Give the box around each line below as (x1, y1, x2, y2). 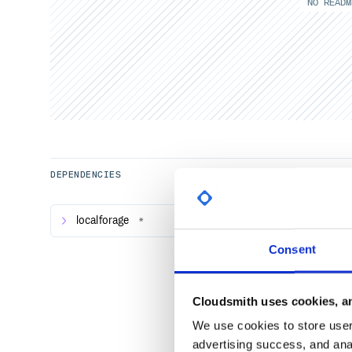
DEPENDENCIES (50, 170, 122, 180)
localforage (76, 214, 130, 227)
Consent (269, 242, 316, 256)
